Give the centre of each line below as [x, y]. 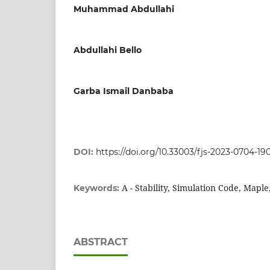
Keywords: [98, 188]
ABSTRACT [101, 242]
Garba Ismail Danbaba [124, 91]
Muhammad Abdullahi [124, 9]
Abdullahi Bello [108, 50]
